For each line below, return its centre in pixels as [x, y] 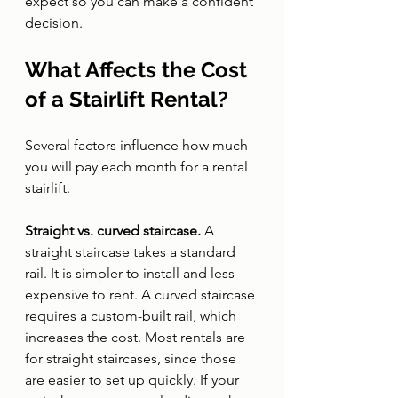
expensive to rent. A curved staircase [142, 295]
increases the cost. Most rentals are [137, 337]
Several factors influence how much [138, 145]
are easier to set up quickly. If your [134, 380]
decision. [54, 23]
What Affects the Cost [139, 70]
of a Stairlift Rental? [127, 99]
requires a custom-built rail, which [132, 316]
